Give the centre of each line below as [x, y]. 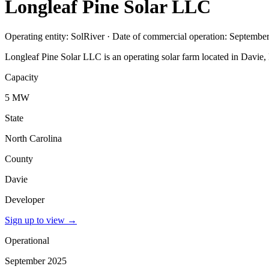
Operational [27, 240]
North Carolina [33, 138]
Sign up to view [35, 220]
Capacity [22, 77]
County [19, 159]
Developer [25, 199]
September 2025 [36, 261]
